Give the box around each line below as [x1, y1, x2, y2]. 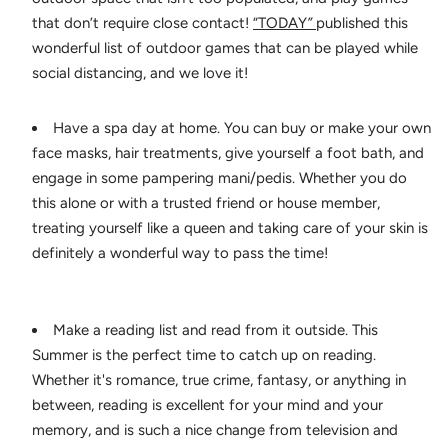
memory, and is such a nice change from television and [32, 420, 398, 439]
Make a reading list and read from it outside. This [53, 320, 378, 339]
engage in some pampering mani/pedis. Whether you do [32, 168, 407, 187]
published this [316, 13, 408, 32]
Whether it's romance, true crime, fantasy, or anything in [32, 370, 406, 389]
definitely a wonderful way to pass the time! [32, 243, 328, 262]
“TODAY [253, 13, 307, 32]
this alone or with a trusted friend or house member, [32, 193, 380, 212]
